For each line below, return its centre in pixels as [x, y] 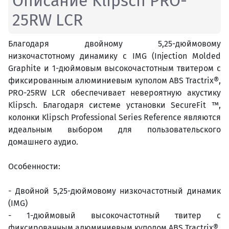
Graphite [26, 68]
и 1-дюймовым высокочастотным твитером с [132, 68]
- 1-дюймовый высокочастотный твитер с [114, 216]
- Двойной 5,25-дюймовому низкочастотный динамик [114, 191]
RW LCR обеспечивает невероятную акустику [128, 93]
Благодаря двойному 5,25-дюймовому [114, 44]
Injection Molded [188, 56]
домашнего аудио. [43, 142]
